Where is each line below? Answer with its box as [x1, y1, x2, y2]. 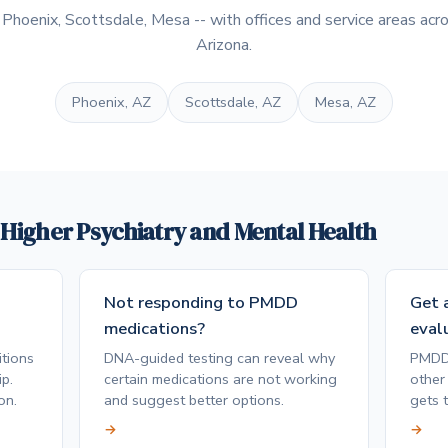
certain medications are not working [104, 368, 338, 389]
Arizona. [196, 34, 252, 57]
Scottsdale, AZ [185, 92, 281, 113]
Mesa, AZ [315, 92, 376, 113]
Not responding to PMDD [104, 291, 299, 315]
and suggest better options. [104, 389, 285, 410]
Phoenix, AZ [72, 92, 151, 113]
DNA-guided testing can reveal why [104, 347, 336, 368]
